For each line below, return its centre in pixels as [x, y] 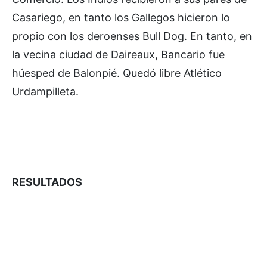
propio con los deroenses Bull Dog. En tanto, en [132, 36]
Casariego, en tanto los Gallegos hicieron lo [121, 18]
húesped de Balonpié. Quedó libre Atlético [117, 73]
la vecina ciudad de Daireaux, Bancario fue [118, 55]
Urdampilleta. [45, 91]
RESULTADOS [47, 182]
